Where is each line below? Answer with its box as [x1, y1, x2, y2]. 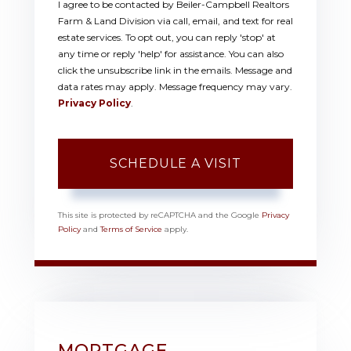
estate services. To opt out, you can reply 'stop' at [58, 31, 276, 44]
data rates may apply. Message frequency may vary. [58, 81, 292, 93]
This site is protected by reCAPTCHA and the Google [58, 210, 262, 221]
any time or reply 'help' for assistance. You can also [58, 48, 284, 60]
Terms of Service [100, 224, 162, 235]
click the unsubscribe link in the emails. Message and [58, 64, 292, 77]
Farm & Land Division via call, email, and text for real [58, 15, 293, 27]
